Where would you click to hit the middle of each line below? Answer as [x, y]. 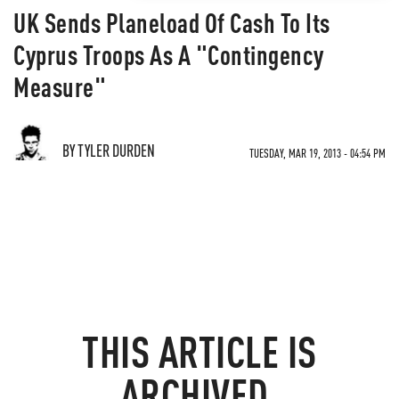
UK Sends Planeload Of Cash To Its [172, 22]
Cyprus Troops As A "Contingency [169, 54]
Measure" [60, 86]
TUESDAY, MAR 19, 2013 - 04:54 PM [318, 153]
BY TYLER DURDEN [109, 150]
